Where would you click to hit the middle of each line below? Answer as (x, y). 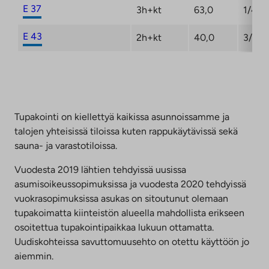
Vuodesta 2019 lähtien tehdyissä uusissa (100, 169)
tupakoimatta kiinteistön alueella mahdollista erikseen (129, 213)
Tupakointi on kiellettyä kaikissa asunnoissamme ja (122, 116)
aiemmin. (34, 256)
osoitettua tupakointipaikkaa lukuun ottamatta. (114, 227)
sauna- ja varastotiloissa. (66, 145)
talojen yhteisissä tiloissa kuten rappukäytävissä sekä (126, 131)
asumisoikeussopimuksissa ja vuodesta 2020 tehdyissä (130, 184)
